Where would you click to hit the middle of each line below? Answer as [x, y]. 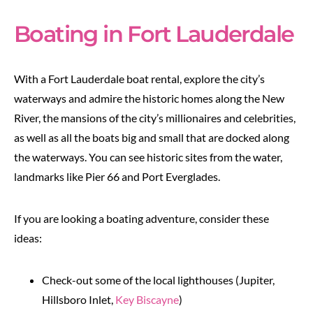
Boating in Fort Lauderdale [154, 34]
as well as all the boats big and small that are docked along [152, 137]
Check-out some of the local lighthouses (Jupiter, [158, 279]
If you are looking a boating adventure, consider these [141, 218]
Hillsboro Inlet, [79, 299]
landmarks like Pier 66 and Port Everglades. [118, 176]
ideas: [29, 238]
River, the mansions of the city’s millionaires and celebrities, [155, 117]
